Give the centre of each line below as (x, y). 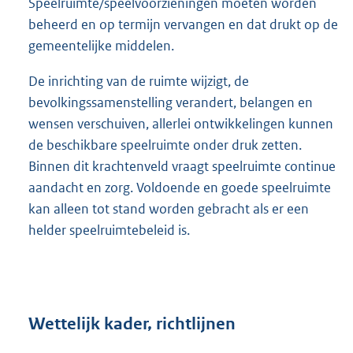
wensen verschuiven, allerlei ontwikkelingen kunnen (181, 123)
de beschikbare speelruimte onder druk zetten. (165, 145)
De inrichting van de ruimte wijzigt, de (139, 81)
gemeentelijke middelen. (101, 45)
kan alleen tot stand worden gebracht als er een (169, 208)
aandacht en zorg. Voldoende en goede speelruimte (180, 187)
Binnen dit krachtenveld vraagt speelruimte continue (182, 166)
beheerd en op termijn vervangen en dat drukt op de (183, 24)
